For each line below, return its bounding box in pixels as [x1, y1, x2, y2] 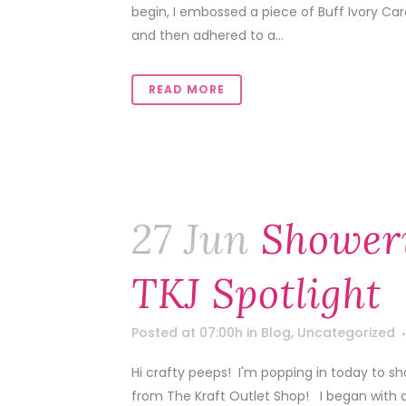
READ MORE [149, 82, 225, 97]
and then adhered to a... [131, 26, 284, 44]
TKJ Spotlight [131, 268, 382, 319]
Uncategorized [297, 324, 395, 342]
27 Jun [131, 214, 249, 265]
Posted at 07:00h [131, 324, 243, 342]
